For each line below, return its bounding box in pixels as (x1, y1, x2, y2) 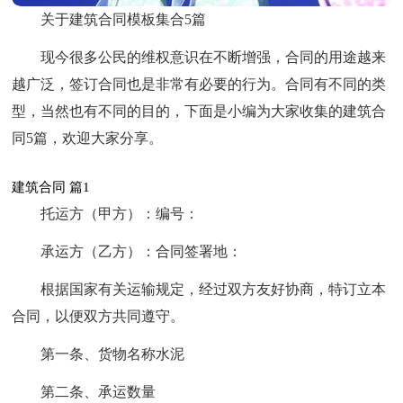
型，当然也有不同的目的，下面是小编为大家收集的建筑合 (12, 103, 387, 120)
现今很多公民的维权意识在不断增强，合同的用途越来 (40, 49, 387, 66)
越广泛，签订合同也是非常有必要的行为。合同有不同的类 (12, 76, 387, 93)
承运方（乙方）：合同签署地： (40, 244, 243, 260)
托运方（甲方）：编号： (40, 206, 200, 222)
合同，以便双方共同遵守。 (12, 309, 185, 325)
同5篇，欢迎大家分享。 (12, 130, 164, 147)
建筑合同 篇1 (12, 180, 91, 195)
